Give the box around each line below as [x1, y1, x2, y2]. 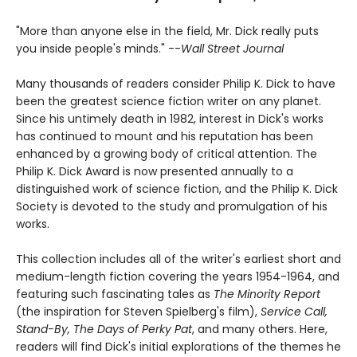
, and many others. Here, [192, 320, 328, 337]
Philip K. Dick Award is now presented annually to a [16, 163, 293, 179]
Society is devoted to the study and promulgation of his [16, 198, 328, 214]
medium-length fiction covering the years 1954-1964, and [16, 268, 339, 284]
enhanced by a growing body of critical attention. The [16, 145, 317, 162]
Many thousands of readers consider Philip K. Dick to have [16, 75, 335, 92]
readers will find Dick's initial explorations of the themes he [16, 338, 341, 355]
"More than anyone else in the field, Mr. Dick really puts [16, 22, 319, 39]
